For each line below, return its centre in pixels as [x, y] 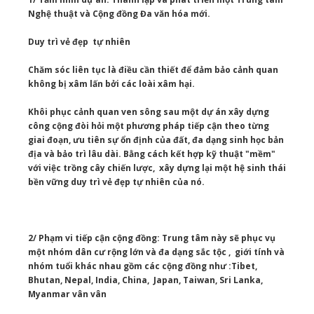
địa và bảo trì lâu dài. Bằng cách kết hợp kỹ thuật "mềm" [152, 154]
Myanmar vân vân [68, 294]
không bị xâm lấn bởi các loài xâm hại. [112, 84]
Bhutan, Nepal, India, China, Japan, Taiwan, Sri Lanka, [145, 280]
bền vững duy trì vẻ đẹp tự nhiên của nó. [116, 182]
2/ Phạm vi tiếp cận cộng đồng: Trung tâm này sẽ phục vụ [152, 238]
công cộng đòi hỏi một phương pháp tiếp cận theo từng [149, 126]
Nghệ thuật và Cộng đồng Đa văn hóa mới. [119, 14]
